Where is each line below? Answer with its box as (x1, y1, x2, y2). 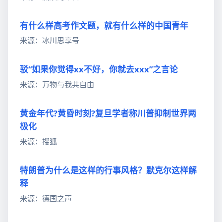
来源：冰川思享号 (20, 35, 79, 46)
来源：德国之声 (20, 193, 72, 203)
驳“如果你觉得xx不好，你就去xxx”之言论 (20, 63, 178, 75)
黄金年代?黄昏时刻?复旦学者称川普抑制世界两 (20, 108, 196, 119)
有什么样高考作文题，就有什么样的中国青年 (20, 19, 188, 31)
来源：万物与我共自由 (20, 79, 94, 90)
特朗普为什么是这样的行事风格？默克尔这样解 (20, 165, 197, 176)
